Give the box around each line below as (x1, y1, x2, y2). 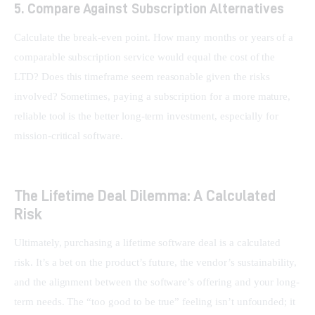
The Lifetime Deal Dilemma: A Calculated (14, 186, 276, 204)
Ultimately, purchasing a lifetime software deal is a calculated (14, 236, 284, 248)
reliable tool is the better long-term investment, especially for (14, 110, 282, 122)
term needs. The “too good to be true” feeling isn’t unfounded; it (14, 295, 299, 307)
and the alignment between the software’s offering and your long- (14, 276, 300, 288)
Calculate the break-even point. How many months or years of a (14, 31, 297, 43)
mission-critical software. (14, 129, 123, 141)
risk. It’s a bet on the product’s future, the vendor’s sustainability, (14, 256, 300, 268)
